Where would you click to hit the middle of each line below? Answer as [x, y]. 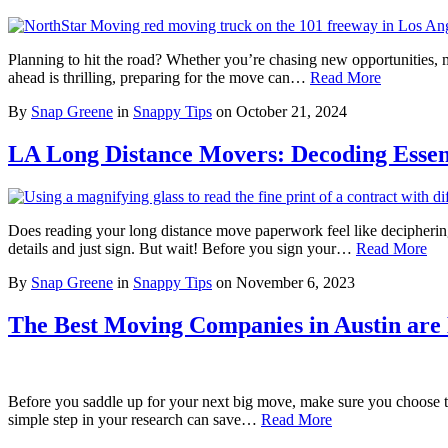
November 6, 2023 [295, 283]
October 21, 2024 [291, 112]
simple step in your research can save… [134, 419]
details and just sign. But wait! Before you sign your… [182, 249]
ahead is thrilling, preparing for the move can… [159, 78]
